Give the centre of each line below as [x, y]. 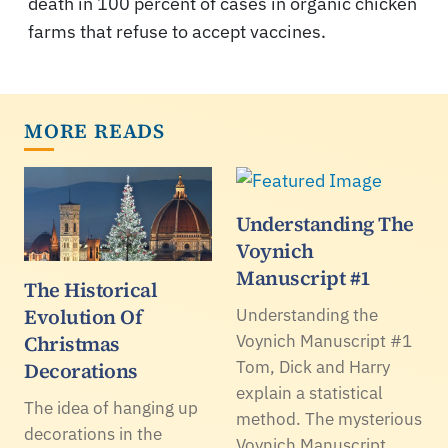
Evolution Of [82, 317]
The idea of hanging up [111, 408]
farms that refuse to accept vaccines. [177, 32]
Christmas [72, 344]
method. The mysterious [329, 419]
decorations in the [93, 434]
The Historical [90, 290]
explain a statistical [309, 393]
